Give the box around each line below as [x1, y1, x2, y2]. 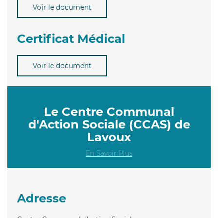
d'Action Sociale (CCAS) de [28, 117, 190, 131]
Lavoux [87, 129, 131, 144]
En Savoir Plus [86, 148, 132, 158]
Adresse [17, 191, 66, 205]
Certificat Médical [17, 31, 125, 46]
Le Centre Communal [44, 104, 174, 119]
